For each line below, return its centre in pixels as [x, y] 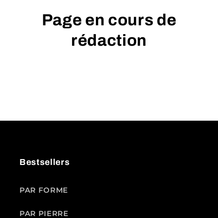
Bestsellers [45, 162]
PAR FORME [44, 190]
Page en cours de [109, 20]
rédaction [109, 40]
